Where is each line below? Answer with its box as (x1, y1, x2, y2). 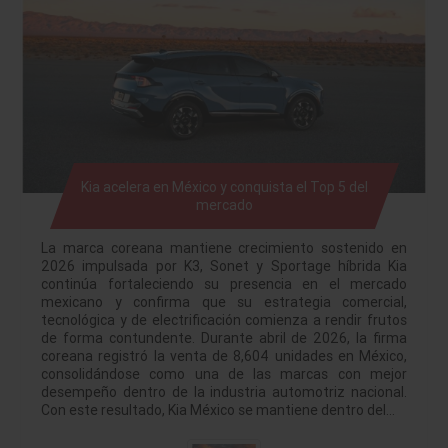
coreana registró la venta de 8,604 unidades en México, (41, 347, 407, 366)
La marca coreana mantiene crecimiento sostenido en (41, 239, 407, 258)
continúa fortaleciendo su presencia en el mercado (41, 275, 407, 294)
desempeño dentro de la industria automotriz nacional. (41, 383, 407, 402)
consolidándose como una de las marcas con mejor (41, 365, 407, 384)
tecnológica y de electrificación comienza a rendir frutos (41, 311, 407, 330)
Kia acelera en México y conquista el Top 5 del (80, 178, 368, 197)
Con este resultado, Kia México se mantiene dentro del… (41, 401, 395, 420)
